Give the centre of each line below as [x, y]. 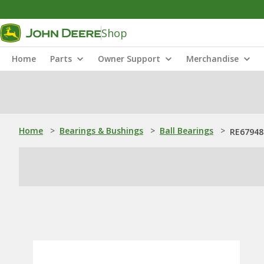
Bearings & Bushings [101, 131]
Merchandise [212, 59]
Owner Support [129, 59]
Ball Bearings [187, 131]
